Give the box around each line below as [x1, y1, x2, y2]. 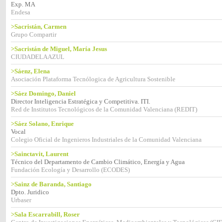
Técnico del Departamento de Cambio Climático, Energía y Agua [11, 158, 185, 166]
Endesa [11, 8, 30, 16]
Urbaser [11, 196, 31, 204]
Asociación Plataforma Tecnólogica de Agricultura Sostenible [11, 75, 175, 83]
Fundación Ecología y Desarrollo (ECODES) [11, 166, 130, 173]
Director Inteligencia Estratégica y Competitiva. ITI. [11, 98, 150, 105]
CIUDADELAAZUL [11, 53, 64, 60]
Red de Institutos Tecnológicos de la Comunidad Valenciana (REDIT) [11, 106, 197, 113]
